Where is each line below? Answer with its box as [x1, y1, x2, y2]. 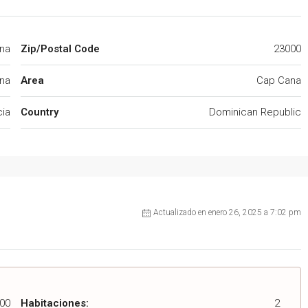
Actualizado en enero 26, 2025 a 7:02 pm [153, 208, 301, 218]
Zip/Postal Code [20, 43, 100, 56]
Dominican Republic [208, 106, 301, 119]
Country [20, 106, 58, 119]
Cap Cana [256, 74, 301, 87]
